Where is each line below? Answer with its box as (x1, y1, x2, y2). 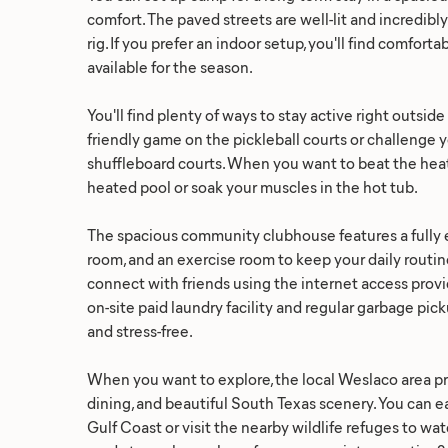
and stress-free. (87, 320, 193, 341)
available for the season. (87, 56, 253, 77)
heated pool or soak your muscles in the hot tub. (87, 176, 418, 197)
